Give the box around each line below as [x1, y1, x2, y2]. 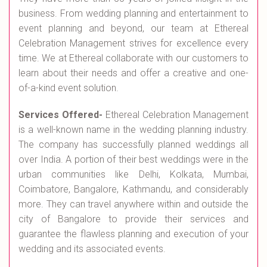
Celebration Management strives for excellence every [18, 38, 249, 49]
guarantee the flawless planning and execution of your [18, 228, 249, 240]
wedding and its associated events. [18, 243, 166, 254]
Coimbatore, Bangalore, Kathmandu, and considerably [18, 184, 249, 195]
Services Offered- [18, 109, 105, 120]
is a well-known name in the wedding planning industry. [18, 124, 249, 135]
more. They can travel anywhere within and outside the [18, 198, 249, 210]
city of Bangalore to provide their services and [18, 213, 249, 225]
